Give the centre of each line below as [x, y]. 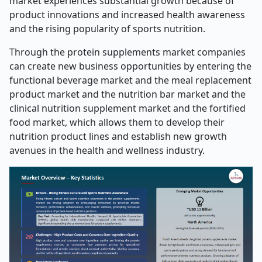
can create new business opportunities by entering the [130, 66]
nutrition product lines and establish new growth [118, 136]
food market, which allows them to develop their [117, 122]
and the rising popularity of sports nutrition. [107, 29]
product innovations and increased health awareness [127, 15]
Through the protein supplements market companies [127, 52]
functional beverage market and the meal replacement [130, 80]
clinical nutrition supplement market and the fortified [127, 108]
